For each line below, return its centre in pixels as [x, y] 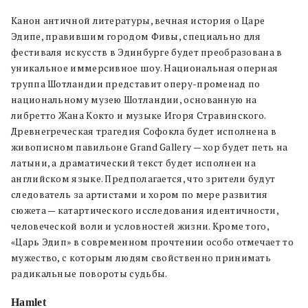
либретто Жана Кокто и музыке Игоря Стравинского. [139, 116]
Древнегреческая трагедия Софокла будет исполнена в [144, 132]
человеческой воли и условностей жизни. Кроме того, [140, 227]
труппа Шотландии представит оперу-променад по [136, 84]
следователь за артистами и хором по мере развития [140, 195]
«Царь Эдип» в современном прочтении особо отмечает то [152, 242]
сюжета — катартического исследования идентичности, [145, 211]
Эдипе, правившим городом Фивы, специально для [136, 37]
